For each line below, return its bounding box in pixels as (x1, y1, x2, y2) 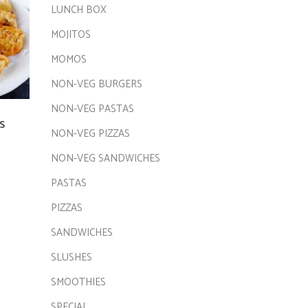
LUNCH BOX (50, 1, 107, 19)
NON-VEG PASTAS (50, 100, 134, 118)
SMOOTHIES (50, 274, 106, 291)
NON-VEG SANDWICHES (50, 150, 160, 167)
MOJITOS (50, 26, 91, 43)
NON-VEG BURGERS (50, 76, 142, 93)
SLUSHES (50, 249, 92, 266)
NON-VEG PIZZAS (50, 125, 130, 142)
